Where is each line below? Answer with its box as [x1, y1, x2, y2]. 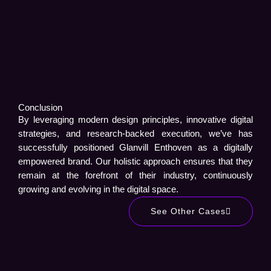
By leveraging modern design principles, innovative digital [18, 114, 253, 125]
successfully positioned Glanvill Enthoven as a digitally [18, 142, 253, 152]
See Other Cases [151, 206, 226, 216]
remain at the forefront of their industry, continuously [18, 170, 253, 180]
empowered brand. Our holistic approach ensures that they [18, 156, 253, 166]
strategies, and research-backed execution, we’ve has [18, 128, 253, 139]
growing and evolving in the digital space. [18, 184, 178, 194]
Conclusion [18, 102, 62, 113]
